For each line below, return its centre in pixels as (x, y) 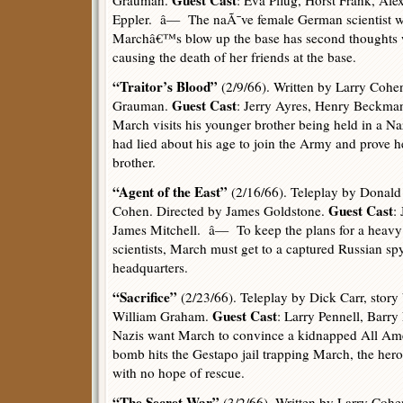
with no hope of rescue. (179, 372)
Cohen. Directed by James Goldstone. (220, 210)
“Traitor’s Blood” (165, 86)
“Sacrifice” (145, 297)
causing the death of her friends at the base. (234, 57)
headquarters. (150, 267)
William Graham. (162, 316)
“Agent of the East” (170, 192)
